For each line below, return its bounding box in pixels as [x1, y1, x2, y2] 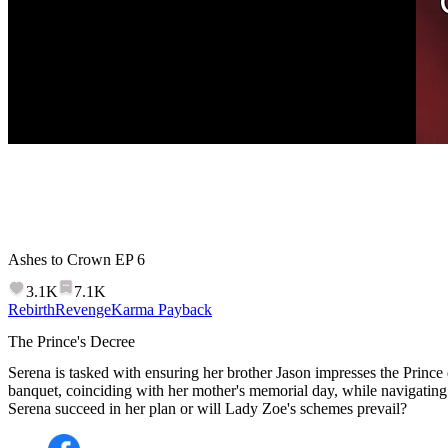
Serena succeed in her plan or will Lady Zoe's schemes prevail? [8, 399, 407, 417]
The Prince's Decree [8, 332, 135, 350]
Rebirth [8, 301, 55, 319]
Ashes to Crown [8, 250, 111, 268]
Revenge [55, 301, 111, 319]
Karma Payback [111, 301, 212, 319]
